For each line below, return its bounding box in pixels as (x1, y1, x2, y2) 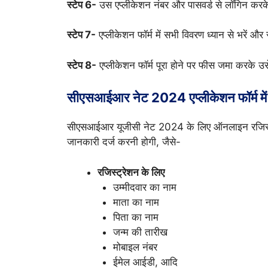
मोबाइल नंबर (112, 240, 157, 253)
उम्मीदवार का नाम (112, 181, 176, 193)
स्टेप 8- (67, 59, 96, 71)
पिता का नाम (112, 211, 159, 223)
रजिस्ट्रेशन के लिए (98, 166, 165, 178)
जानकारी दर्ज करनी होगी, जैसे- (67, 136, 181, 148)
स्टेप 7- (67, 29, 96, 41)
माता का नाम (112, 196, 159, 208)
